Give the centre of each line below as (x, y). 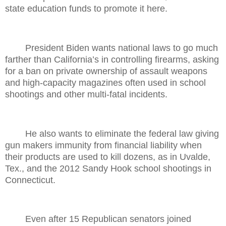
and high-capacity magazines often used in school (105, 82)
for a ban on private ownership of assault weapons (106, 71)
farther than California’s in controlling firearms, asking (112, 59)
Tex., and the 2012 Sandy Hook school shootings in (108, 168)
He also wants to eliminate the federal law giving (122, 133)
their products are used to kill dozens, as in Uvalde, (108, 157)
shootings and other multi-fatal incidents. (86, 94)
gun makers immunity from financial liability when (103, 145)
